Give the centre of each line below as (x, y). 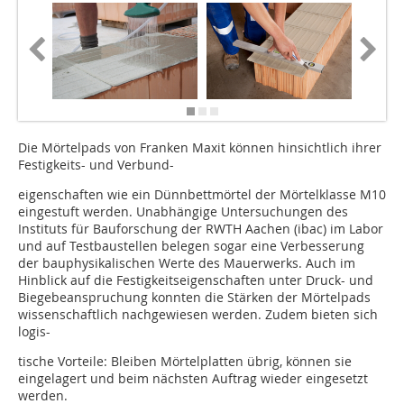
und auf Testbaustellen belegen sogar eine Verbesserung (191, 246)
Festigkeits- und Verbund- (96, 165)
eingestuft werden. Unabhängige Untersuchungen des (183, 212)
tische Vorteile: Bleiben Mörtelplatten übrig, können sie (185, 362)
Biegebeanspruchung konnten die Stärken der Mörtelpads (194, 298)
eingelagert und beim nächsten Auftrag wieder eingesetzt (193, 379)
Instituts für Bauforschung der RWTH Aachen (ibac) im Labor (201, 229)
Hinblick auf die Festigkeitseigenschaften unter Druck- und (196, 280)
